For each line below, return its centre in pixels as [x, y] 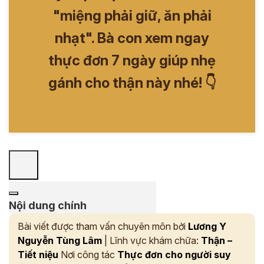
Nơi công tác [88, 255]
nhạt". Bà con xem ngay [132, 38]
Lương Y [207, 226]
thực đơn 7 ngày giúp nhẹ [132, 60]
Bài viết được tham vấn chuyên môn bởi [103, 226]
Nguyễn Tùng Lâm [60, 240]
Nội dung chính [48, 205]
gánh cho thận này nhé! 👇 [132, 83]
